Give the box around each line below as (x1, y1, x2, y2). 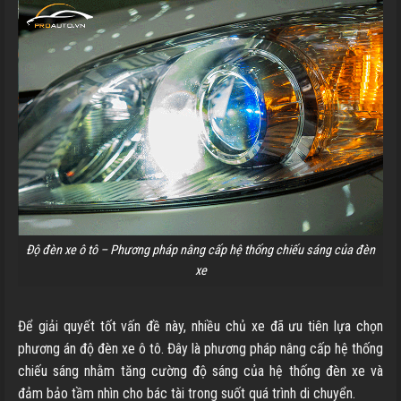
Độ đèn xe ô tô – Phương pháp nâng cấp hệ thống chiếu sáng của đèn (26, 243, 375, 259)
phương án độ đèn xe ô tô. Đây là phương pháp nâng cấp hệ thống (18, 340, 383, 358)
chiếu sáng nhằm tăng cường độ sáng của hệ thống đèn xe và (18, 363, 383, 380)
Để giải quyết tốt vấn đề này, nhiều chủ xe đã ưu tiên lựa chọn (18, 318, 383, 336)
